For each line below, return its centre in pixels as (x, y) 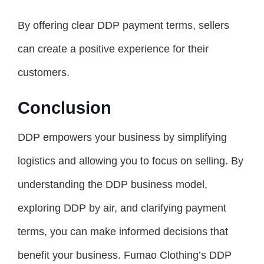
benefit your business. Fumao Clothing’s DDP (125, 255)
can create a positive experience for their (113, 49)
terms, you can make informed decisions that (123, 232)
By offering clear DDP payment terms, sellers (123, 26)
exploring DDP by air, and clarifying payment (122, 208)
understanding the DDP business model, (113, 185)
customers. (44, 73)
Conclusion (65, 108)
